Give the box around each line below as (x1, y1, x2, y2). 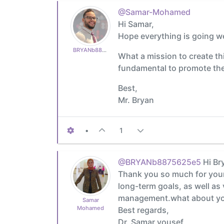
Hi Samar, (118, 18, 154, 29)
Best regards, (118, 204, 169, 215)
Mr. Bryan (118, 94, 154, 105)
